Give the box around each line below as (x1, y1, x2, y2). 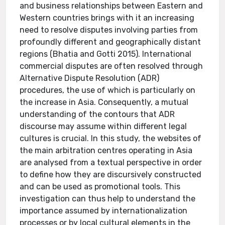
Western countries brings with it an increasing (20, 13, 195, 23)
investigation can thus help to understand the (20, 194, 196, 203)
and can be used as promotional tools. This (20, 182, 181, 191)
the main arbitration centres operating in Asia (20, 146, 193, 155)
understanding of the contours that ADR (20, 109, 175, 119)
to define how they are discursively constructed (20, 170, 202, 179)
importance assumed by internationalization (20, 206, 188, 215)
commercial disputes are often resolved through (20, 61, 203, 71)
